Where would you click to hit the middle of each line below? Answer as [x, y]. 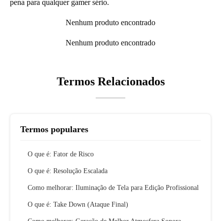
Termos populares [54, 129]
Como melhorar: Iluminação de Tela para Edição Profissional [113, 188]
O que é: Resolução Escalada [68, 171]
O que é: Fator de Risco [61, 154]
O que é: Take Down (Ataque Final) [78, 205]
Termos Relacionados [110, 82]
